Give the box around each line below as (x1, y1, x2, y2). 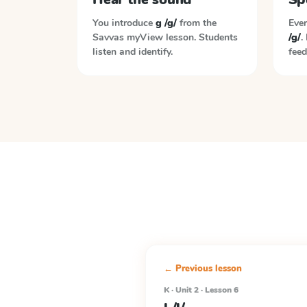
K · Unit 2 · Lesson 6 (164, 284, 238, 295)
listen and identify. (93, 45, 173, 58)
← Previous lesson (164, 262, 242, 275)
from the (177, 16, 217, 29)
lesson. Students (166, 31, 238, 44)
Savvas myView (93, 31, 163, 44)
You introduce (93, 16, 156, 29)
